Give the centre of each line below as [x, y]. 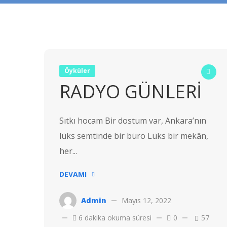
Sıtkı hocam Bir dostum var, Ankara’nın [133, 121]
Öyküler [77, 70]
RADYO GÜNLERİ [130, 92]
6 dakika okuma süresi [114, 218]
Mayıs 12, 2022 [146, 201]
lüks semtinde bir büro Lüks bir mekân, [134, 136]
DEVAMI [73, 174]
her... [68, 151]
